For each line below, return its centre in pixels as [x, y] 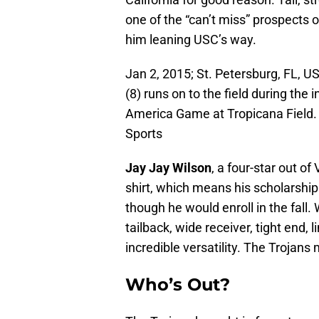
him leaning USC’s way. [191, 40]
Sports [144, 134]
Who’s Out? [178, 285]
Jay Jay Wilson [168, 168]
